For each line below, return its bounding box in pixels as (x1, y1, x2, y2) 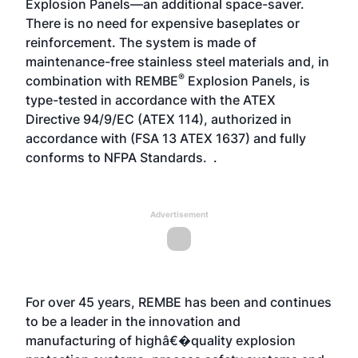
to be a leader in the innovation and (26, 313, 241, 329)
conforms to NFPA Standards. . (26, 149, 217, 165)
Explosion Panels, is (185, 73, 310, 89)
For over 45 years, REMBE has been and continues (26, 294, 332, 310)
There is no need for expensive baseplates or (26, 15, 300, 31)
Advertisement (149, 209, 209, 219)
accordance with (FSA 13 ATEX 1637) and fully (26, 130, 306, 146)
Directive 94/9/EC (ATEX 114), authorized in (26, 111, 292, 127)
